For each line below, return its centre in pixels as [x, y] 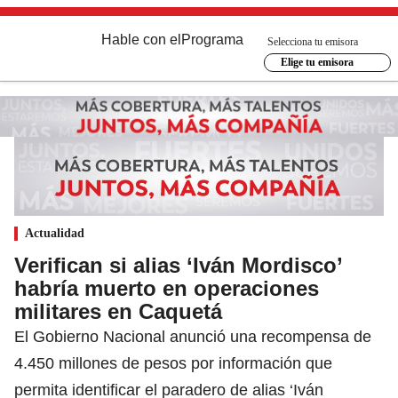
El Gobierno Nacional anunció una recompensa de [193, 336]
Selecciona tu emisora [313, 41]
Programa [212, 40]
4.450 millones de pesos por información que [173, 363]
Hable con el [141, 40]
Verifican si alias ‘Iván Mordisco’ [178, 265]
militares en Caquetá [118, 311]
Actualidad [55, 233]
